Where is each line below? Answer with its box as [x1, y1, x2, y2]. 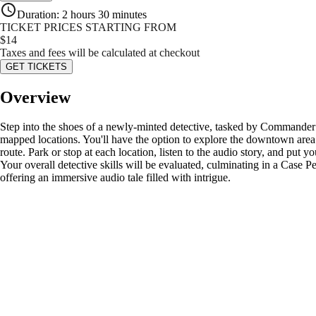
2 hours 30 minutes [62, 8, 147, 20]
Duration [17, 8, 56, 20]
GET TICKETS [6, 61, 67, 72]
